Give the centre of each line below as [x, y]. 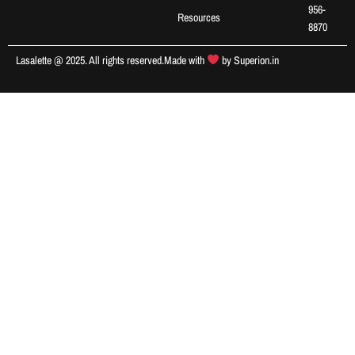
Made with [185, 60]
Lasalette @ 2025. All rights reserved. [90, 60]
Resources [199, 17]
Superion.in [256, 60]
